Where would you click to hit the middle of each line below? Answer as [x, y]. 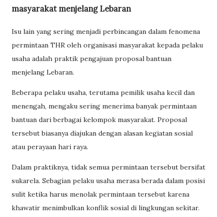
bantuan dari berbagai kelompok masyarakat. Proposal [99, 119]
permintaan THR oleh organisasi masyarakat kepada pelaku [107, 45]
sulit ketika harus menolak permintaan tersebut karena [101, 194]
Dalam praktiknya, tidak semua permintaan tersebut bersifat [108, 167]
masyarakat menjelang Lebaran [71, 9]
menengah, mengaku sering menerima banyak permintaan [104, 106]
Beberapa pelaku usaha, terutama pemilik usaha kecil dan [103, 92]
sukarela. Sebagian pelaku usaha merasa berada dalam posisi [108, 180]
